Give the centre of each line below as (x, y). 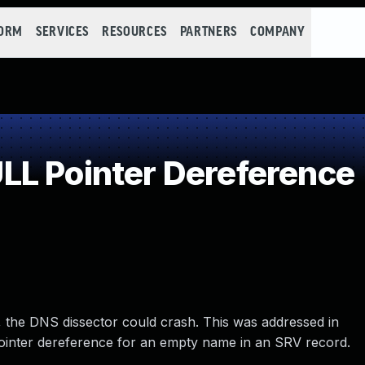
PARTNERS (208, 32)
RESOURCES (134, 32)
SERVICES (62, 32)
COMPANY (277, 32)
